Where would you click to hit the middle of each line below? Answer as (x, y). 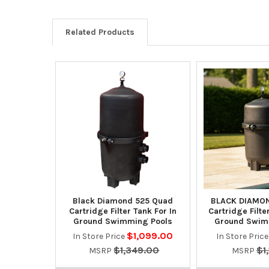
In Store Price (99, 236)
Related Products (100, 32)
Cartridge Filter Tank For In (122, 211)
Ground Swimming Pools (122, 221)
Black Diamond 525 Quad (122, 201)
